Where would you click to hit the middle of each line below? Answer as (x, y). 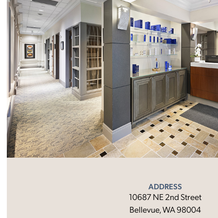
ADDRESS (165, 186)
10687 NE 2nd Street (165, 197)
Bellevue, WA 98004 (165, 209)
